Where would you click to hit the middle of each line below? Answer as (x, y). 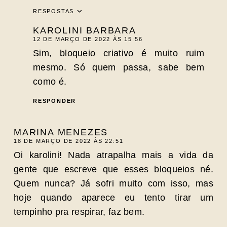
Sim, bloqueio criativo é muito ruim (119, 53)
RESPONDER (55, 101)
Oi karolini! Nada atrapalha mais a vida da (113, 155)
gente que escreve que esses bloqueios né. (113, 169)
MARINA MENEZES (61, 132)
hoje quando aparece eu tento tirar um (113, 197)
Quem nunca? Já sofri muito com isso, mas (113, 183)
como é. (50, 82)
